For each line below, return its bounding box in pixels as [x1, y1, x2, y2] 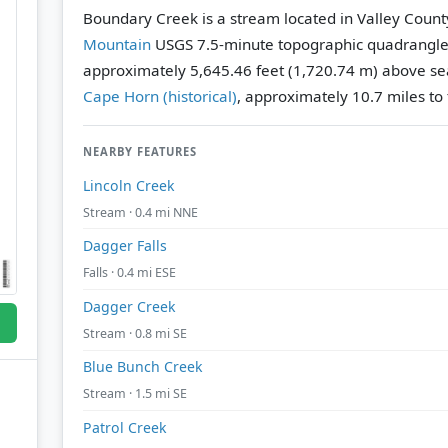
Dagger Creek [83, 296, 176, 316]
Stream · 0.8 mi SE [83, 324, 187, 342]
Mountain [83, 33, 151, 54]
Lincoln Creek [83, 175, 175, 195]
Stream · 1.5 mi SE [83, 385, 187, 403]
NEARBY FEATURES [83, 143, 197, 159]
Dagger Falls [83, 236, 167, 256]
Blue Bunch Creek [83, 357, 203, 377]
